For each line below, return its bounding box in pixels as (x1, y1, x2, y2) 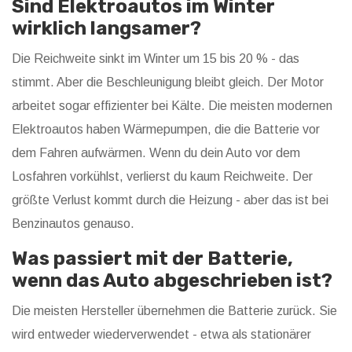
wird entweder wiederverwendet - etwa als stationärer (12, 328, 311, 342)
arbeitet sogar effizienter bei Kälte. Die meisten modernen (12, 99, 332, 113)
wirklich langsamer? (12, 17, 201, 40)
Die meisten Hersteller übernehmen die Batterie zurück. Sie (12, 304, 337, 318)
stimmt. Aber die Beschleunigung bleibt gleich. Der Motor (12, 75, 324, 90)
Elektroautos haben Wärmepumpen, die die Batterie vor (12, 123, 320, 137)
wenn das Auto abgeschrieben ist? (12, 269, 332, 292)
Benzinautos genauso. (12, 217, 134, 231)
